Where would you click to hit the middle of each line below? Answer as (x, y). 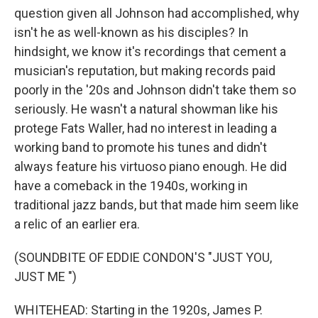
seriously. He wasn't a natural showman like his (146, 109)
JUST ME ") (45, 276)
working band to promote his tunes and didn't (141, 147)
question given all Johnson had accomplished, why (157, 13)
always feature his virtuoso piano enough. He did (150, 166)
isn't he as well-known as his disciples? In (131, 32)
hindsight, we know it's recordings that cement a (150, 51)
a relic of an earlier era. (77, 224)
